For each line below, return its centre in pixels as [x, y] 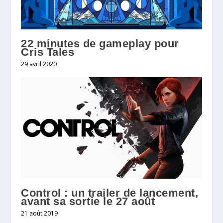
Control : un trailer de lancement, [110, 193]
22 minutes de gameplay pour [100, 43]
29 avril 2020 [39, 64]
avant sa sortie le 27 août [88, 201]
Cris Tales [48, 52]
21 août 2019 [40, 213]
